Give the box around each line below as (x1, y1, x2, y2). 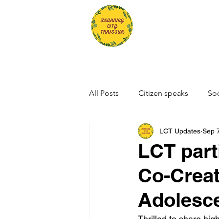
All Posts (89, 88, 119, 98)
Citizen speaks (138, 88, 188, 98)
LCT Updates (159, 127, 200, 135)
